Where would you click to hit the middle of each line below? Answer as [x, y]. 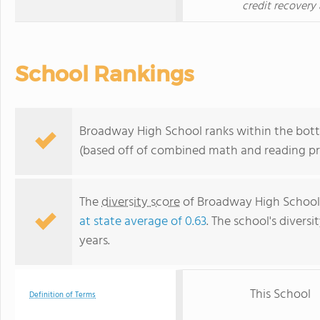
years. [95, 241]
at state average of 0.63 [143, 222]
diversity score [141, 202]
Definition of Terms [62, 295]
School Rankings [104, 74]
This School [280, 295]
